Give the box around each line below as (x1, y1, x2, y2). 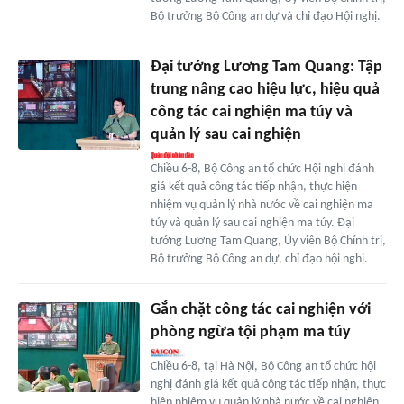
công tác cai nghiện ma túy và (150, 103, 353, 121)
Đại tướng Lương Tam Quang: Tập (150, 58, 382, 76)
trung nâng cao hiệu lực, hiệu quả (150, 80, 380, 98)
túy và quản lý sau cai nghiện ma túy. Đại (150, 216, 354, 230)
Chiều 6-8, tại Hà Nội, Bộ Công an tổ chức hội (150, 359, 376, 373)
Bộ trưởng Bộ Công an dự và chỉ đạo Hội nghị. (150, 9, 381, 23)
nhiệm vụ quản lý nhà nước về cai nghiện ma (150, 197, 373, 212)
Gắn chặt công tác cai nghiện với (150, 300, 371, 318)
